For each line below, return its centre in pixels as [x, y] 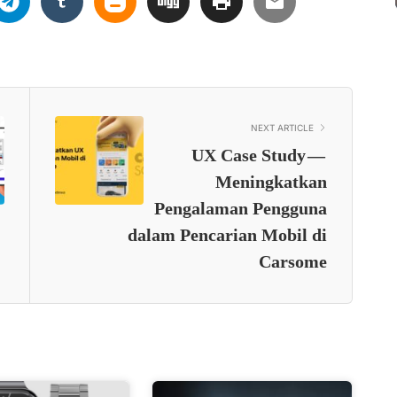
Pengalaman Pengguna [240, 208]
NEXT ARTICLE [282, 127]
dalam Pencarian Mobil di [227, 234]
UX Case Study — [259, 155]
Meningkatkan [271, 181]
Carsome [292, 261]
